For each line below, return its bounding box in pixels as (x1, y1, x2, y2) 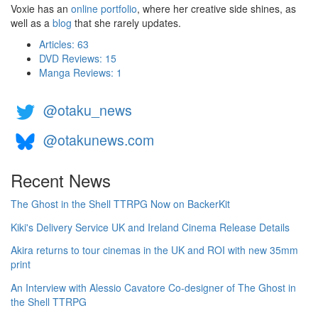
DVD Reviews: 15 (39, 51, 116, 65)
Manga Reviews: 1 (39, 65, 122, 79)
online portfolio (71, 1, 137, 16)
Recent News (11, 168, 111, 192)
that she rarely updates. (72, 16, 181, 30)
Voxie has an (11, 1, 71, 16)
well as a (11, 16, 53, 30)
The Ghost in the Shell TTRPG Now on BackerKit (11, 197, 230, 211)
